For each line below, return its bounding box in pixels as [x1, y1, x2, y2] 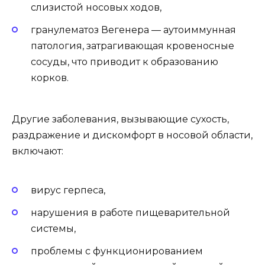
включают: [12, 146, 63, 157]
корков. [31, 72, 69, 83]
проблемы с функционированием [31, 245, 203, 257]
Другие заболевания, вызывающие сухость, [12, 114, 229, 125]
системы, [31, 222, 76, 234]
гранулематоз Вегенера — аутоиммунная [31, 24, 236, 35]
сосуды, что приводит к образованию [31, 56, 218, 67]
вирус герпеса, [31, 184, 105, 196]
